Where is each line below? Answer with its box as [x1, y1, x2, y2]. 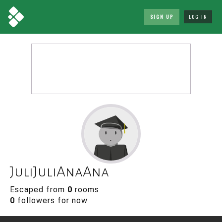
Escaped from [10, 185, 67, 194]
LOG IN [189, 13, 208, 20]
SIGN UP [150, 13, 173, 20]
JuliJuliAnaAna [10, 164, 109, 179]
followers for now [15, 196, 88, 205]
